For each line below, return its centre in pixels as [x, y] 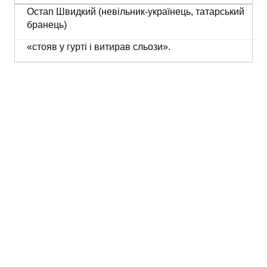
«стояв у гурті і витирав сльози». [98, 47]
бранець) [46, 25]
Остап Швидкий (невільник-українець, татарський [135, 12]
